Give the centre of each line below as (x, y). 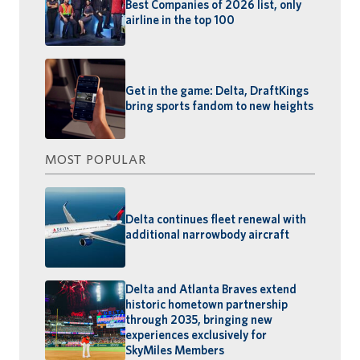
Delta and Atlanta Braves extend (211, 290)
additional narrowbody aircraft (207, 234)
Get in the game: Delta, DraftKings (217, 90)
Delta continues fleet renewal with (216, 219)
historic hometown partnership (207, 305)
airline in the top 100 (180, 20)
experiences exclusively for (196, 335)
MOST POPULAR (96, 159)
